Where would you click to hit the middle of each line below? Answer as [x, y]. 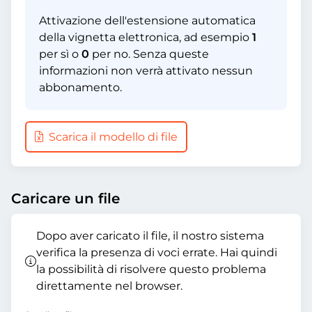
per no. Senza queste [149, 54]
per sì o [60, 54]
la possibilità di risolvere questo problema [151, 269]
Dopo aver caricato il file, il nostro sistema [150, 236]
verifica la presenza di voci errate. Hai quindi [157, 252]
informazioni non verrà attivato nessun [146, 71]
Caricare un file [65, 198]
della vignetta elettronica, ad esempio [146, 37]
